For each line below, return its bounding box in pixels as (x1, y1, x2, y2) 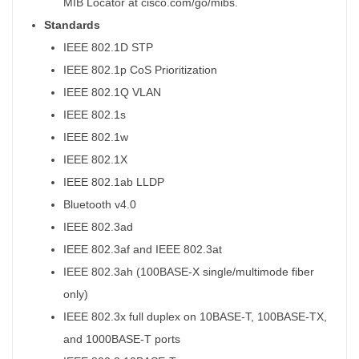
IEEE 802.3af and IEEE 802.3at (63, 242, 222, 256)
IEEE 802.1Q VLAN (63, 85, 161, 99)
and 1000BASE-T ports (63, 332, 180, 345)
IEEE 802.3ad (63, 220, 133, 233)
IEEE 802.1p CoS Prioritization (63, 63, 217, 76)
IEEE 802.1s (63, 107, 126, 121)
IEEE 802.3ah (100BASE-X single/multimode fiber (63, 264, 314, 278)
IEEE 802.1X (63, 152, 127, 166)
